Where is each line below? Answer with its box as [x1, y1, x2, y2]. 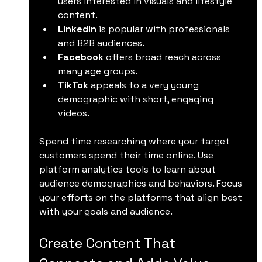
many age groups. [57, 64, 137, 77]
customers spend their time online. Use [39, 149, 216, 161]
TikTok [57, 78, 88, 91]
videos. [57, 106, 89, 119]
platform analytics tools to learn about [39, 163, 218, 175]
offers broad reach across [103, 50, 223, 63]
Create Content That [39, 233, 179, 252]
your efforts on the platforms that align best [39, 191, 244, 204]
